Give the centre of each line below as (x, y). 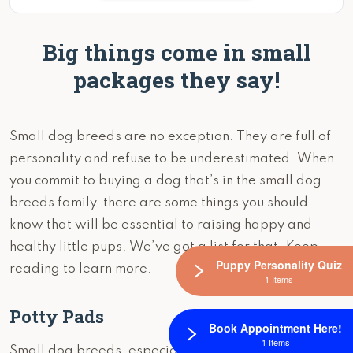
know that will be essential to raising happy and (161, 225)
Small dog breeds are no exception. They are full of (170, 137)
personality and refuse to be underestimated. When (172, 159)
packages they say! (176, 80)
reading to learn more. (81, 269)
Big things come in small (176, 53)
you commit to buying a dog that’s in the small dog (165, 181)
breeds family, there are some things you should (159, 203)
